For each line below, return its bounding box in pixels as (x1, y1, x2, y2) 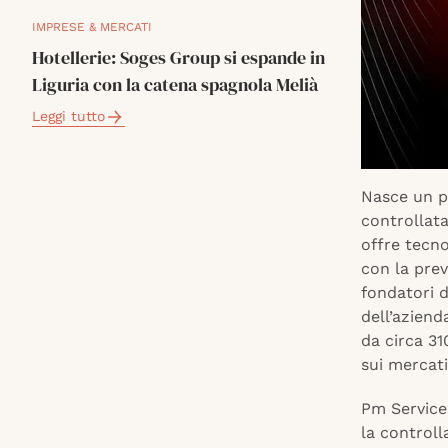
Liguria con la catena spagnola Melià (32, 72, 318, 97)
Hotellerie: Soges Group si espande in (32, 45, 325, 70)
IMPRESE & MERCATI (32, 20, 152, 34)
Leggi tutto (32, 108, 105, 124)
